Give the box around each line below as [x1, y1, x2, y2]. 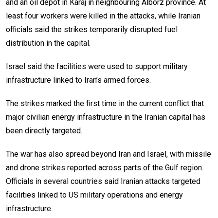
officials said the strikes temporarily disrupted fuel [6, 24, 178, 34]
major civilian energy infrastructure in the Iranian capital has [6, 112, 205, 122]
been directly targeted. [6, 126, 82, 135]
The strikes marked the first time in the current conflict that [6, 98, 204, 108]
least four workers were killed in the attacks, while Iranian [6, 11, 200, 20]
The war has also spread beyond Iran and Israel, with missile [6, 149, 211, 159]
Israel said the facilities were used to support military [6, 61, 188, 71]
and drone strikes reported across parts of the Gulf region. [6, 163, 203, 172]
